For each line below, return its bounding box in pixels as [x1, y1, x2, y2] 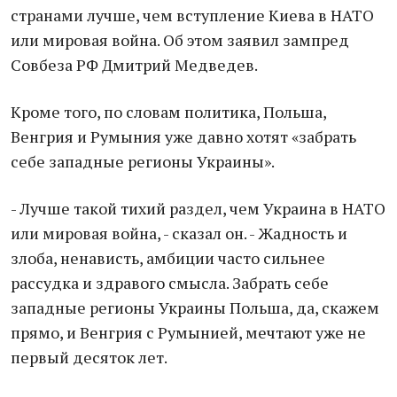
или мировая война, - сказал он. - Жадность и [11, 222, 347, 244]
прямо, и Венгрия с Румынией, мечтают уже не [11, 322, 366, 343]
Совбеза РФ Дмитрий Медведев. [11, 54, 258, 75]
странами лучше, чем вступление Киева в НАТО [11, 4, 374, 26]
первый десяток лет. [11, 346, 167, 368]
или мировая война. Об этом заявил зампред [11, 29, 349, 51]
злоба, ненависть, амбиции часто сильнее [11, 247, 325, 269]
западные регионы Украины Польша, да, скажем [11, 297, 379, 318]
